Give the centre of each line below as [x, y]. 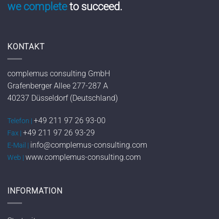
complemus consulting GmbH [59, 73]
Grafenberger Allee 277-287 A [58, 86]
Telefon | [21, 121]
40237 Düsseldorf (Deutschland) [63, 98]
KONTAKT [26, 47]
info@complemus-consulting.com [89, 145]
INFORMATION [35, 191]
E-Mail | [19, 145]
